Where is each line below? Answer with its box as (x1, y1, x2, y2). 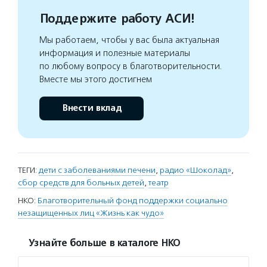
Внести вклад (61, 103, 122, 114)
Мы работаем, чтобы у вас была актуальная (39, 35, 219, 45)
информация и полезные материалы (39, 48, 190, 58)
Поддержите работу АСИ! (39, 11, 194, 26)
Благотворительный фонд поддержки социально (38, 195, 228, 206)
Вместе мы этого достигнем (39, 74, 152, 85)
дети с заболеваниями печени (39, 165, 156, 175)
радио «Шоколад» (160, 165, 231, 175)
